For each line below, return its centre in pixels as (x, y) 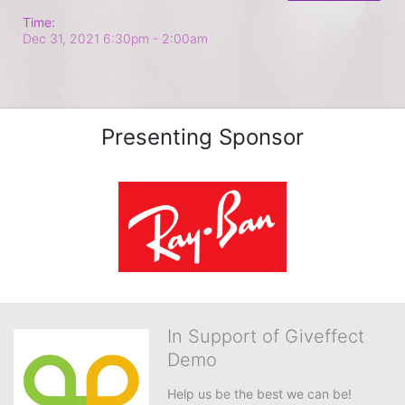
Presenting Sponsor (202, 137)
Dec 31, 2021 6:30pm (88, 38)
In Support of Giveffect (266, 336)
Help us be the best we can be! (259, 393)
